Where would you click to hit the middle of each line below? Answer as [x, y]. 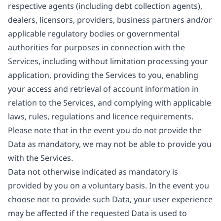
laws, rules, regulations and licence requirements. [101, 116]
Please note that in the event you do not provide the [105, 130]
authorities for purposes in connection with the [96, 47]
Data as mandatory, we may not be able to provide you [110, 144]
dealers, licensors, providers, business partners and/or [110, 20]
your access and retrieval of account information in [103, 89]
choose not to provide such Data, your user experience [110, 199]
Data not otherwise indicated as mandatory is [93, 172]
